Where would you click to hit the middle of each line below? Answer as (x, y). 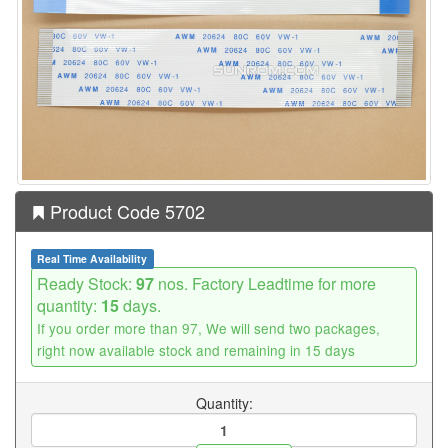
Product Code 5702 (125, 210)
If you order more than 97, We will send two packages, (208, 327)
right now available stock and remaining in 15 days (196, 349)
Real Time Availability (92, 258)
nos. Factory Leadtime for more (265, 283)
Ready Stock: (86, 283)
